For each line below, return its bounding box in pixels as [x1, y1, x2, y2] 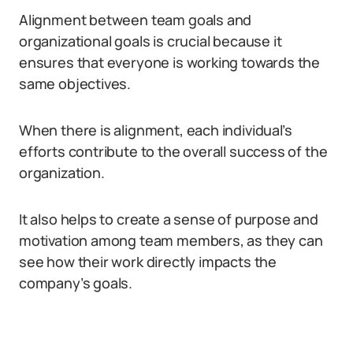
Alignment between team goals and [19, 10, 252, 29]
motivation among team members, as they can [19, 231, 323, 250]
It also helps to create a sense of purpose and [19, 210, 318, 229]
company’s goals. [19, 273, 133, 292]
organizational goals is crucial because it [19, 32, 282, 50]
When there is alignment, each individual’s [19, 121, 292, 139]
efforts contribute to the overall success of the [19, 142, 328, 161]
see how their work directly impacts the [19, 252, 277, 271]
